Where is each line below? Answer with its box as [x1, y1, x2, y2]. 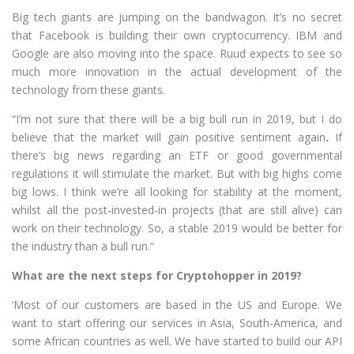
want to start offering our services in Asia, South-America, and [12, 314, 342, 330]
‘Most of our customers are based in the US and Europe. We [12, 296, 342, 312]
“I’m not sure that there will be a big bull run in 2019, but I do [12, 111, 342, 126]
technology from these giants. [12, 81, 165, 97]
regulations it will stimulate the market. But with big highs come [12, 165, 342, 181]
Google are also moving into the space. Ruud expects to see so [12, 45, 342, 61]
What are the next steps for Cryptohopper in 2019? [12, 267, 302, 283]
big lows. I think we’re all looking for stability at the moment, [12, 183, 342, 199]
